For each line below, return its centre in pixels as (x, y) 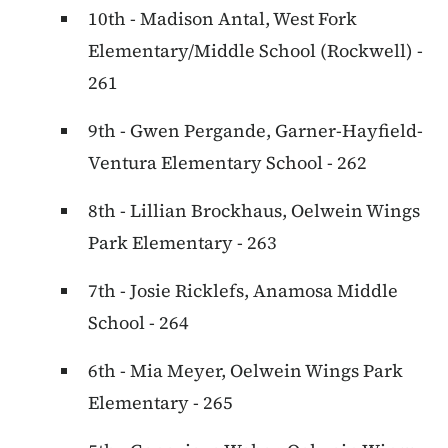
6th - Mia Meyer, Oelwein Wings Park (245, 371)
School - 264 (138, 323)
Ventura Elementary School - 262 (227, 163)
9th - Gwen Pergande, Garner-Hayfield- (255, 131)
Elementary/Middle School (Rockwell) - (255, 51)
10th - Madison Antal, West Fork (222, 19)
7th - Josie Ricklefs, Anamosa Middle (243, 291)
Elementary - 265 (160, 403)
